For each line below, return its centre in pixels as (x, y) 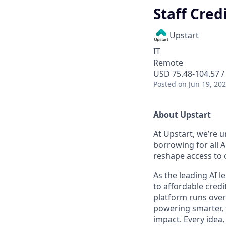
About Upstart (182, 115)
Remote (168, 63)
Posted (165, 84)
